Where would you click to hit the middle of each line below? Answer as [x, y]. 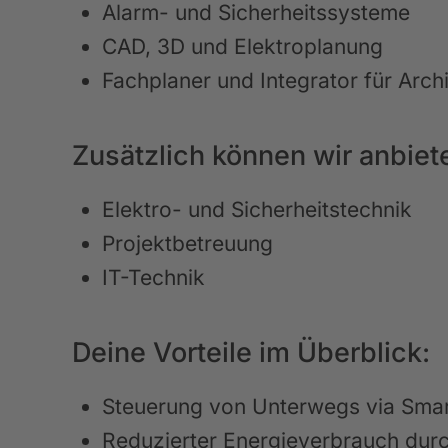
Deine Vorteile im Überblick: [251, 352]
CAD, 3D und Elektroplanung [242, 46]
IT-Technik [153, 277]
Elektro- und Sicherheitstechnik [257, 209]
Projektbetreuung [187, 243]
